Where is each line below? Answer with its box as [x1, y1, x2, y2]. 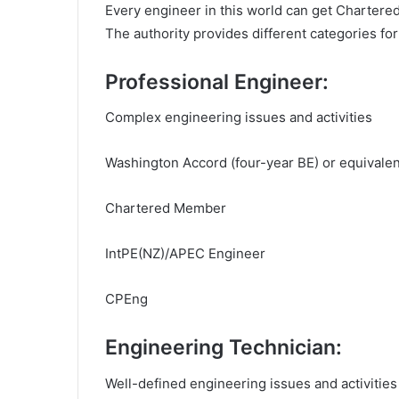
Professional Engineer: [105, 69, 329, 94]
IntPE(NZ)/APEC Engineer [105, 245, 265, 262]
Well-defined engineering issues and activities [105, 374, 397, 392]
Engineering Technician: [105, 335, 342, 360]
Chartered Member [105, 199, 226, 216]
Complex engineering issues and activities [105, 109, 372, 126]
